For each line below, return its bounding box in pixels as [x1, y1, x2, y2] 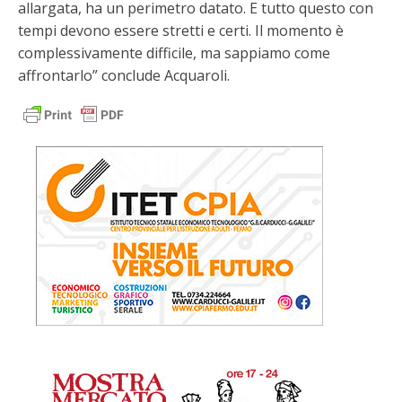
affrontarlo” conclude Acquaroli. [18, 65, 230, 85]
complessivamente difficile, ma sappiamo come [18, 42, 330, 63]
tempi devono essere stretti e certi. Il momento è [18, 20, 344, 40]
